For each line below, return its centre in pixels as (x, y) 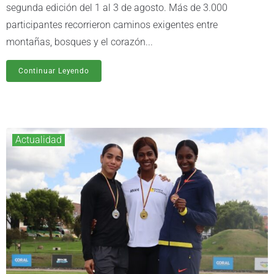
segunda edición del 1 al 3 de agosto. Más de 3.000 (117, 7)
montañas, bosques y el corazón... (80, 42)
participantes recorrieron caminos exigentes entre (112, 24)
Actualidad (39, 139)
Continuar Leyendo (54, 71)
